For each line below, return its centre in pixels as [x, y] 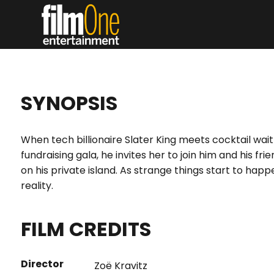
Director [42, 264]
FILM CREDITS [86, 229]
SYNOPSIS [69, 103]
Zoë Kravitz [120, 266]
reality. [37, 186]
